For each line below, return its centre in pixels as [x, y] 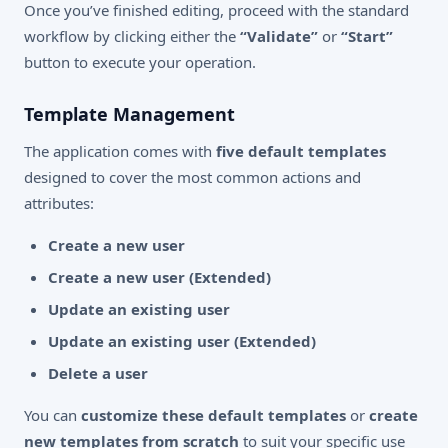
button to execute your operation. [140, 61]
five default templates [301, 150]
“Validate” [279, 35]
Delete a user [98, 372]
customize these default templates [213, 414]
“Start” [367, 35]
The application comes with [120, 150]
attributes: [59, 202]
